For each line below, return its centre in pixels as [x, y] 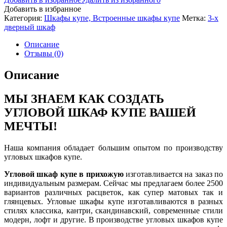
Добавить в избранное [43, 9]
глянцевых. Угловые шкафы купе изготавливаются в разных [113, 201]
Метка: [195, 18]
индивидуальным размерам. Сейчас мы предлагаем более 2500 [113, 183]
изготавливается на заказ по [173, 174]
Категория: [24, 18]
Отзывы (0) [44, 53]
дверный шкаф [30, 27]
